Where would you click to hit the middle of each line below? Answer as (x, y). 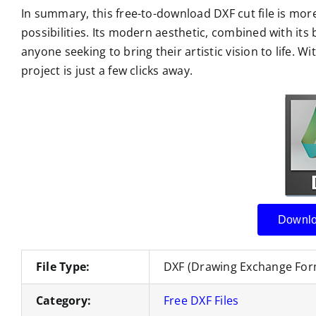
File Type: (63, 267)
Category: (63, 300)
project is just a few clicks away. (107, 71)
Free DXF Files (201, 300)
